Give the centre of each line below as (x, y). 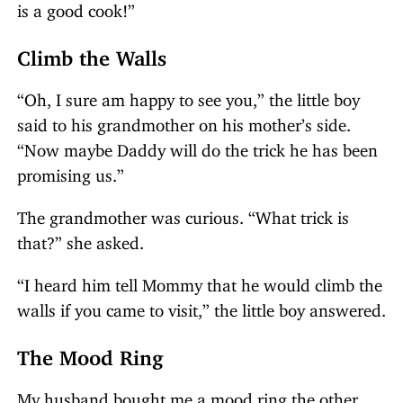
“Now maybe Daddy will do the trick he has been (197, 147)
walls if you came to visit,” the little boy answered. (201, 307)
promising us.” (71, 172)
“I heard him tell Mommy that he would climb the (200, 282)
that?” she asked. (81, 239)
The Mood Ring (90, 353)
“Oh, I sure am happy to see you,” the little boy (188, 96)
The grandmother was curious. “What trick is (183, 214)
